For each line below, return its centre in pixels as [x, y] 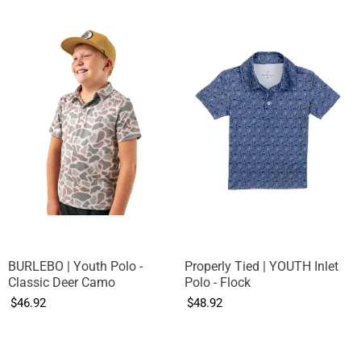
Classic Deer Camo [62, 282]
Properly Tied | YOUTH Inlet [261, 266]
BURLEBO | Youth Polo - [75, 266]
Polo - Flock [218, 282]
